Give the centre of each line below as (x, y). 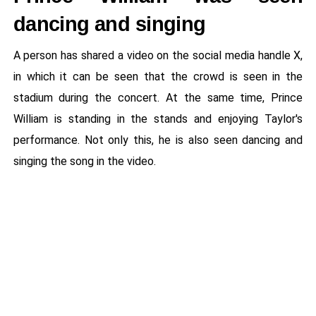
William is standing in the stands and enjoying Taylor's (158, 119)
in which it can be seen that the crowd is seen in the (158, 77)
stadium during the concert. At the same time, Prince (158, 98)
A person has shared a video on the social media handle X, (158, 56)
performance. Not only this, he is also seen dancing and (158, 140)
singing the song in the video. (84, 162)
